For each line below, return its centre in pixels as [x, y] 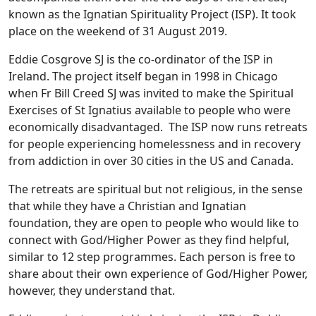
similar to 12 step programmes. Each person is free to [152, 256]
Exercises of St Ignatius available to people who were [150, 110]
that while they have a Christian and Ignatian [127, 206]
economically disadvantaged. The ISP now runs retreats [158, 127]
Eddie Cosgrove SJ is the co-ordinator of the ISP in [141, 59]
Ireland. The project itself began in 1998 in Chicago [143, 76]
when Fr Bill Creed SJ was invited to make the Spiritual [151, 93]
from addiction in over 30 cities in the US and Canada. [151, 160]
